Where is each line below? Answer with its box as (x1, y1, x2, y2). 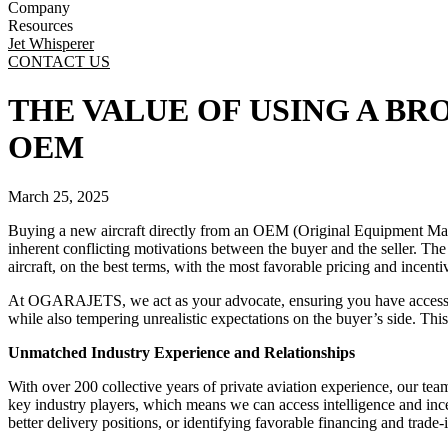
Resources (8, 17, 73, 34)
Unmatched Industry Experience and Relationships (8, 343, 355, 361)
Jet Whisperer (8, 35, 94, 52)
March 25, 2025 (8, 187, 109, 205)
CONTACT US (8, 53, 110, 70)
